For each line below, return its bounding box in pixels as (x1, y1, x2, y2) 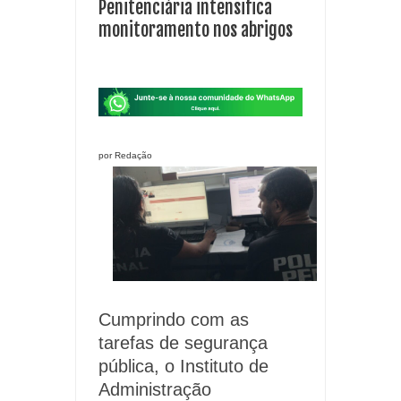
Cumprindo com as (98, 310, 249, 330)
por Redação (98, 149, 152, 160)
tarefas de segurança (98, 333, 268, 354)
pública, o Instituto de (98, 356, 269, 377)
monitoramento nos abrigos (98, 19, 293, 42)
